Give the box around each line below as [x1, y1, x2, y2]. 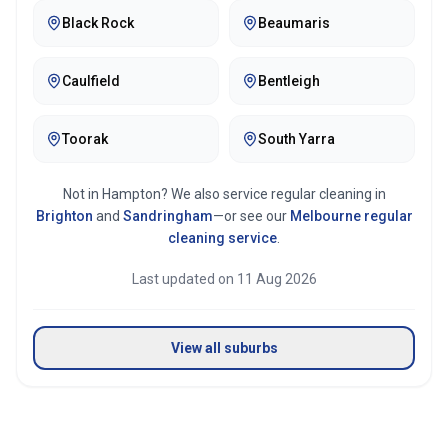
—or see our [212, 208, 287, 224]
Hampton [101, 186, 161, 202]
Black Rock [62, 14, 134, 31]
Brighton [35, 208, 93, 224]
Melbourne [289, 208, 361, 224]
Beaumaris [258, 14, 330, 31]
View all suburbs [170, 340, 278, 356]
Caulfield [62, 72, 120, 89]
